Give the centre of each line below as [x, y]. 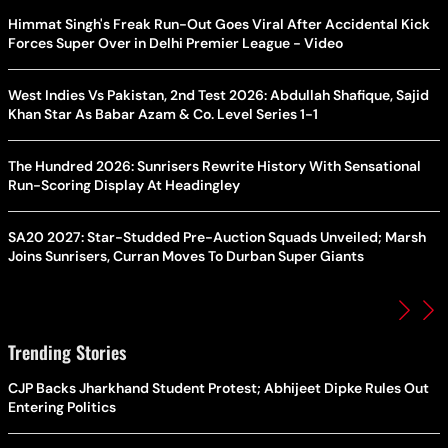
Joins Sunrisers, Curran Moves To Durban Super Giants [186, 256]
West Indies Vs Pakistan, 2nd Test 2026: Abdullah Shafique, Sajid [218, 95]
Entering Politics [62, 407]
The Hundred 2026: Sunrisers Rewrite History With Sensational [214, 166]
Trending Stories [67, 352]
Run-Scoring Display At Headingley [124, 185]
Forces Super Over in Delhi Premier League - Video [175, 43]
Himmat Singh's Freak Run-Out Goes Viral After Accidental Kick [219, 24]
